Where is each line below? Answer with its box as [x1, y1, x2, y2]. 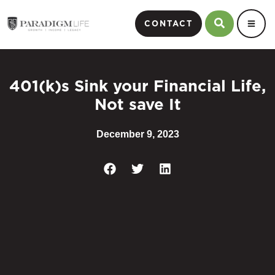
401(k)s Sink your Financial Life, [9, 76, 266, 96]
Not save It [94, 94, 181, 115]
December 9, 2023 [96, 129, 179, 139]
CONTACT [144, 18, 193, 29]
